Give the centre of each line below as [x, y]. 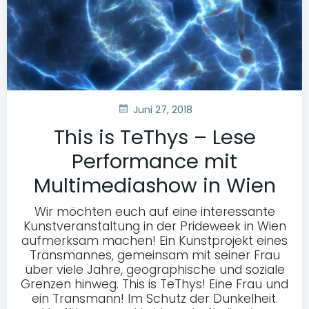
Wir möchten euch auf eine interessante [154, 211]
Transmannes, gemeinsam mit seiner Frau [154, 255]
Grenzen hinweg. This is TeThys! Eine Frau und [154, 284]
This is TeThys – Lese [154, 137]
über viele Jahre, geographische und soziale [154, 269]
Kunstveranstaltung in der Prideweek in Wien [154, 226]
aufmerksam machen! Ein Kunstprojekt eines [154, 240]
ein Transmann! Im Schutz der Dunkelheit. [154, 298]
